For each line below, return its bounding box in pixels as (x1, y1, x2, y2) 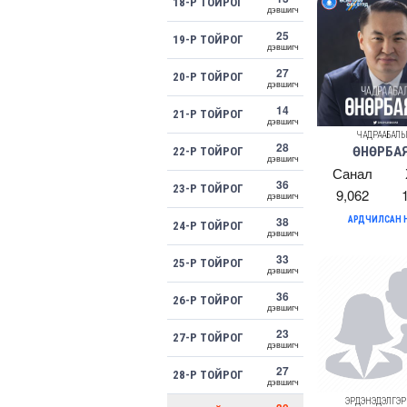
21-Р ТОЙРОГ (173, 107, 243, 121)
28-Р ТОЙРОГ (173, 368, 243, 382)
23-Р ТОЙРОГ (173, 182, 243, 195)
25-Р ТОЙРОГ (173, 256, 243, 270)
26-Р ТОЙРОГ (173, 293, 243, 307)
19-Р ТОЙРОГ (173, 33, 243, 46)
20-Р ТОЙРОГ (173, 70, 243, 84)
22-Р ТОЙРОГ (173, 144, 243, 158)
